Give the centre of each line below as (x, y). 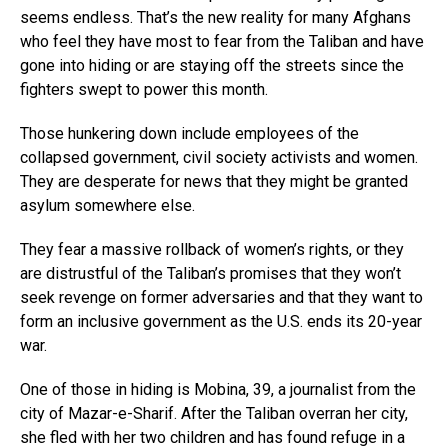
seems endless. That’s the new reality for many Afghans (215, 18)
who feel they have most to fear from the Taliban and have (222, 42)
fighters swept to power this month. (144, 90)
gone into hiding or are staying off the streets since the (212, 66)
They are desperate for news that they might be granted (214, 182)
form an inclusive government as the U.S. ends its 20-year (221, 322)
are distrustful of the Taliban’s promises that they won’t (210, 274)
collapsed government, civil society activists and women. (219, 158)
